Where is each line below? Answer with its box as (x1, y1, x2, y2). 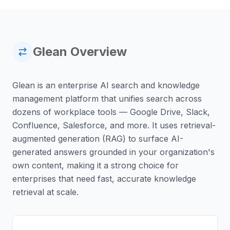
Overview (67, 44, 127, 59)
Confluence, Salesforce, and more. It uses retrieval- (12, 120, 216, 130)
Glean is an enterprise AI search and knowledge (12, 80, 200, 90)
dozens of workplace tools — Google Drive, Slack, (12, 107, 210, 117)
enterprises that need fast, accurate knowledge (12, 174, 196, 184)
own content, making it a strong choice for (12, 160, 179, 170)
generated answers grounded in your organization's (12, 147, 215, 157)
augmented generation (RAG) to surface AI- (12, 133, 183, 144)
